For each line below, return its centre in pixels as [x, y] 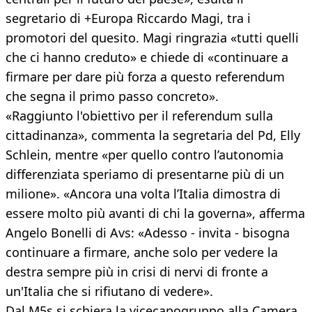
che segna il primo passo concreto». [112, 96]
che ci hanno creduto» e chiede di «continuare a [147, 57]
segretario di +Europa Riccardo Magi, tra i [128, 18]
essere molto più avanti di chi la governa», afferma [155, 213]
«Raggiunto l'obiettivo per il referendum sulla [139, 116]
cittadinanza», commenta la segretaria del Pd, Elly [153, 135]
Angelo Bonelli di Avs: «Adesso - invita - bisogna [148, 233]
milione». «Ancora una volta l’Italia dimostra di [143, 194]
